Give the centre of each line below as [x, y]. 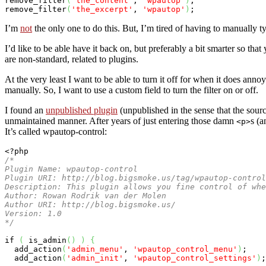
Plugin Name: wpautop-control [71, 169]
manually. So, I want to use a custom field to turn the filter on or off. [132, 90]
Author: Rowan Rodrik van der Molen [85, 195]
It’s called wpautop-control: [56, 131]
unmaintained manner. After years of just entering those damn [121, 121]
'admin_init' [95, 258]
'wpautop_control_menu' [185, 249]
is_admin [45, 240]
